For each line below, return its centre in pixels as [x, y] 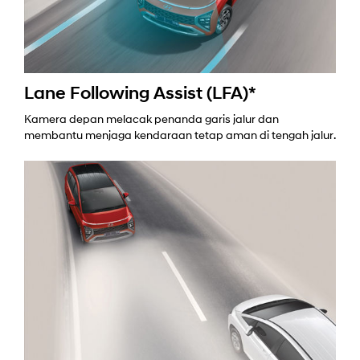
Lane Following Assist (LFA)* [140, 94]
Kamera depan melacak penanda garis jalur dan [151, 120]
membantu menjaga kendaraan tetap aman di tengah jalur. [180, 136]
